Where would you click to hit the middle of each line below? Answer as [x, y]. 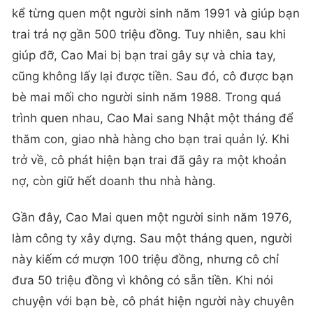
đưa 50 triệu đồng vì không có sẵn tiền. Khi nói [143, 280]
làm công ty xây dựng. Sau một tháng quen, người [152, 238]
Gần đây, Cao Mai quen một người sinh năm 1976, [152, 217]
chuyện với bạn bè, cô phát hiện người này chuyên [153, 301]
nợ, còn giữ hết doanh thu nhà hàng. [114, 181]
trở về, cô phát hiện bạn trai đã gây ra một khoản [149, 160]
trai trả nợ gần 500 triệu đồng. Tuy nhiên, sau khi [149, 35]
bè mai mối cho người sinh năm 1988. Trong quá [147, 97]
